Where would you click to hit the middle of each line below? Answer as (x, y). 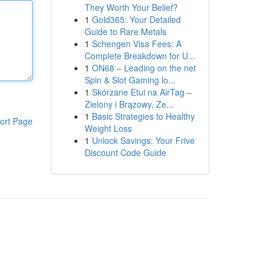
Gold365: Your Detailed (136, 19)
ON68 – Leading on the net (144, 68)
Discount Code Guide (125, 152)
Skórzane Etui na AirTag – (142, 92)
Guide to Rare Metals (125, 31)
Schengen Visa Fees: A (136, 44)
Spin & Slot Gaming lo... (130, 80)
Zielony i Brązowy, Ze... (129, 104)
